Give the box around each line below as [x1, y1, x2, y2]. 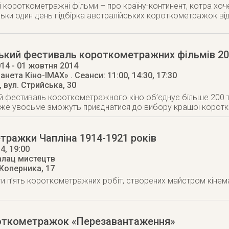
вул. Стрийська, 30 [4, 80, 76, 90]
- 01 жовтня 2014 [10, 61, 78, 71]
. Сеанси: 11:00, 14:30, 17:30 [71, 71, 177, 80]
